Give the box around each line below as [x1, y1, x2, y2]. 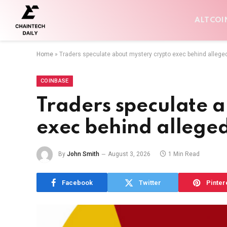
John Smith [67, 150, 99, 158]
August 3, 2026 [108, 150, 150, 158]
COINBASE [41, 78, 69, 84]
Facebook [62, 178, 93, 186]
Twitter [139, 178, 161, 186]
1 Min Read [168, 150, 200, 158]
